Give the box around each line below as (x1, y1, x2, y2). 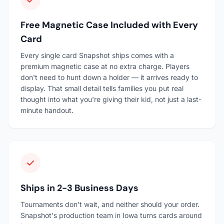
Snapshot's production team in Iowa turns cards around (20, 210, 202, 219)
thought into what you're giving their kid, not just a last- (20, 94, 201, 103)
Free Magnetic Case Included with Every (20, 18, 198, 31)
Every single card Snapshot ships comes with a (20, 50, 174, 59)
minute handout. (20, 105, 73, 114)
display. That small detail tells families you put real (20, 83, 183, 92)
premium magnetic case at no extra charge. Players (20, 61, 189, 70)
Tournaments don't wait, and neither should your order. (20, 199, 199, 208)
